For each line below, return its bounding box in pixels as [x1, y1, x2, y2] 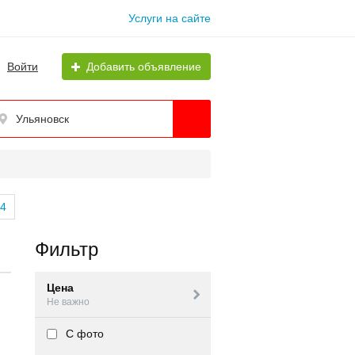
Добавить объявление [86, 60, 201, 73]
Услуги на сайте [128, 12, 211, 25]
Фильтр [34, 239, 98, 260]
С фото [62, 327, 104, 340]
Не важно [46, 296, 90, 307]
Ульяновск [16, 113, 69, 125]
